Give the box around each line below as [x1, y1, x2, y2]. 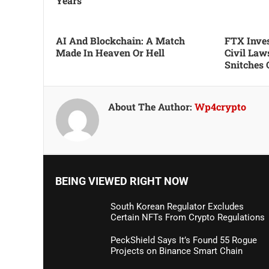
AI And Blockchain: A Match [56, 34, 185, 47]
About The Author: [108, 100, 195, 113]
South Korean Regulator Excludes [110, 201, 244, 212]
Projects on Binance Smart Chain [110, 246, 243, 256]
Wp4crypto [195, 100, 246, 113]
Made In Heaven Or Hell [56, 46, 165, 59]
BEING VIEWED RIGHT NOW [55, 175, 189, 187]
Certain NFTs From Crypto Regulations [110, 212, 265, 223]
